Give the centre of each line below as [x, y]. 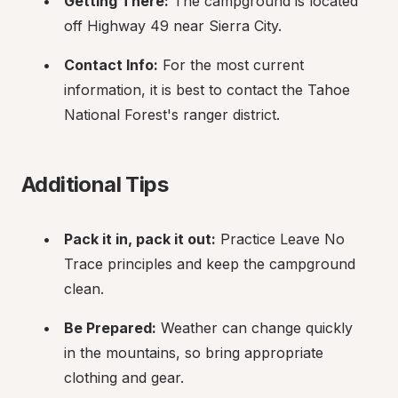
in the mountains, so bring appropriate [194, 353]
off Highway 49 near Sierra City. [173, 26]
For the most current [231, 65]
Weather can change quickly [255, 328]
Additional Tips [95, 184]
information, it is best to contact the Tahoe [207, 90]
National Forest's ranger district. [172, 115]
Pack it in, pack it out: [140, 239]
